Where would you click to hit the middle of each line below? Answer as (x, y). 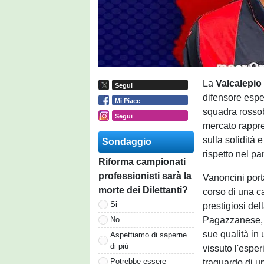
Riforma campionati (142, 161)
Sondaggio (127, 141)
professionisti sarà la (145, 176)
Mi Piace (127, 100)
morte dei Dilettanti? (143, 190)
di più (119, 246)
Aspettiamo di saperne (148, 235)
